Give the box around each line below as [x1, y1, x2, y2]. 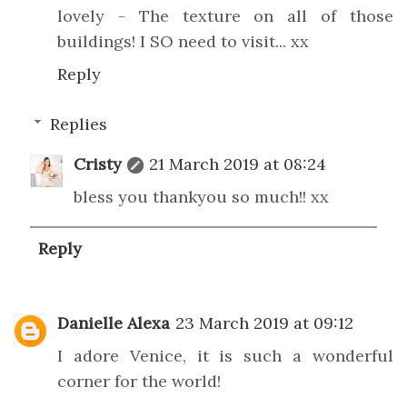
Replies [49, 113, 107, 134]
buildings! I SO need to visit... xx [57, 30, 309, 52]
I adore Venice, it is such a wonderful [57, 345, 393, 367]
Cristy [74, 153, 122, 174]
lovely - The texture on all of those [57, 5, 393, 26]
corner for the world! [57, 371, 221, 392]
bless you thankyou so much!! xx [74, 185, 329, 207]
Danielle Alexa [57, 313, 170, 334]
